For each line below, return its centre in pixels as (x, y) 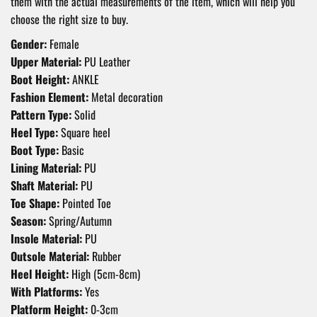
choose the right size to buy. (69, 19)
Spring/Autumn (79, 221)
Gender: (29, 44)
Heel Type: (34, 133)
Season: (28, 221)
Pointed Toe (85, 203)
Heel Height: (40, 274)
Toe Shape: (35, 203)
